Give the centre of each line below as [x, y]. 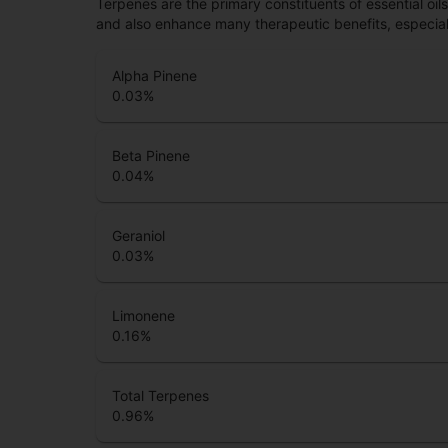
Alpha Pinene [154, 75]
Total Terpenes [160, 395]
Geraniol [138, 235]
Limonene [143, 315]
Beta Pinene [151, 155]
